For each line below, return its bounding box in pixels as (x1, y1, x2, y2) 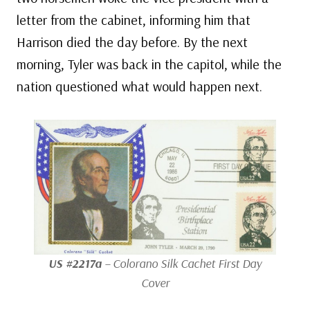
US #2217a (48, 255, 102, 272)
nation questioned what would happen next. (17, 77, 262, 95)
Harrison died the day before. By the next (17, 33, 248, 51)
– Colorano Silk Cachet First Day (102, 255, 262, 272)
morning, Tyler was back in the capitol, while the (17, 55, 282, 73)
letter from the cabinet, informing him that (17, 11, 250, 29)
